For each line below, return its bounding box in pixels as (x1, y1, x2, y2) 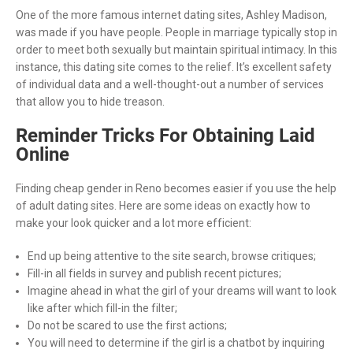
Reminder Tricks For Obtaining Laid (16, 124, 315, 147)
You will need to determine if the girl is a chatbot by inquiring (28, 336, 325, 349)
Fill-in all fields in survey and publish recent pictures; (28, 266, 281, 280)
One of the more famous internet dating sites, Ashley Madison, (16, 8, 327, 21)
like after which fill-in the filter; (28, 301, 177, 314)
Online (16, 143, 69, 165)
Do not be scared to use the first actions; (28, 318, 227, 332)
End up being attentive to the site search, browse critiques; (28, 249, 316, 262)
